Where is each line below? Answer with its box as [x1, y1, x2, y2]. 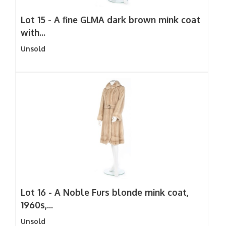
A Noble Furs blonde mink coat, [54, 187, 189, 198]
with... [21, 27, 45, 38]
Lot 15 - [21, 14, 54, 25]
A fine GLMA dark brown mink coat [54, 14, 200, 25]
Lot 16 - [21, 187, 54, 198]
